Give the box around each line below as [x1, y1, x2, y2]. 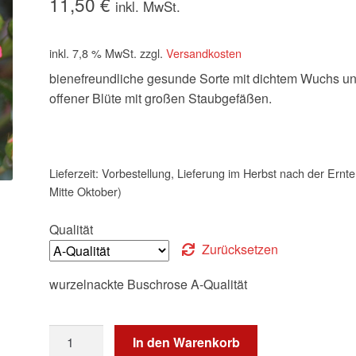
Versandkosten [166, 44, 242, 61]
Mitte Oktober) [49, 182, 122, 199]
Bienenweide [48, 324, 124, 343]
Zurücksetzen [201, 239, 278, 258]
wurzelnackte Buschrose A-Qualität [49, 274, 248, 293]
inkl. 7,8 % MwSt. [49, 44, 137, 61]
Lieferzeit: [49, 164, 103, 181]
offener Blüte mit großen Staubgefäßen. [49, 88, 273, 107]
